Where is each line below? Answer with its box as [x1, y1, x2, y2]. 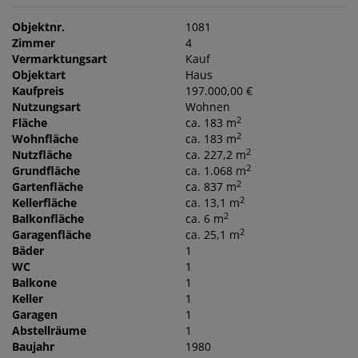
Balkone [12, 275, 57, 291]
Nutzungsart [12, 99, 81, 115]
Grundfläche [12, 163, 80, 179]
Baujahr [12, 339, 54, 355]
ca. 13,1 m [185, 195, 241, 211]
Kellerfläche [12, 195, 77, 211]
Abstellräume [12, 323, 86, 339]
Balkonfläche [12, 211, 84, 227]
